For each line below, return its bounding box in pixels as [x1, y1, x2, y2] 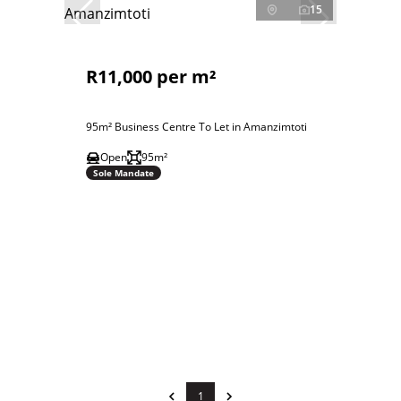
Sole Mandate [93, 166, 154, 179]
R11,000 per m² [86, 64, 217, 89]
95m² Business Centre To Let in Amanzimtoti [86, 119, 307, 134]
